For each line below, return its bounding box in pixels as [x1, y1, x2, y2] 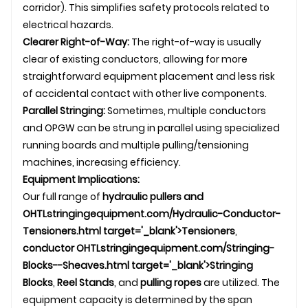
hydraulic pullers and [102, 189, 203, 203]
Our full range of [23, 189, 102, 203]
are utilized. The [201, 275, 280, 289]
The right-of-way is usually [129, 34, 261, 49]
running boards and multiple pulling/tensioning [23, 137, 249, 152]
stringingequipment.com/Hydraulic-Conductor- [47, 206, 280, 221]
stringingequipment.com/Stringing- [100, 241, 274, 255]
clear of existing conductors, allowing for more [23, 52, 247, 66]
